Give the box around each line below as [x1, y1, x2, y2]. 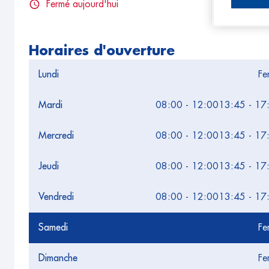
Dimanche [38, 253, 77, 263]
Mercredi [38, 131, 74, 141]
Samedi [38, 223, 68, 232]
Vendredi [38, 192, 74, 202]
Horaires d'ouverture [29, 44, 175, 58]
